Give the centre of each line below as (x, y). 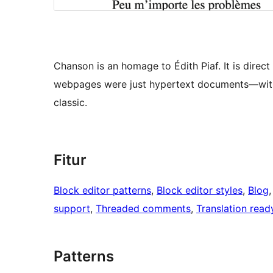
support (72, 209)
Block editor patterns (102, 190)
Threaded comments (143, 209)
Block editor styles (200, 190)
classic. (70, 103)
